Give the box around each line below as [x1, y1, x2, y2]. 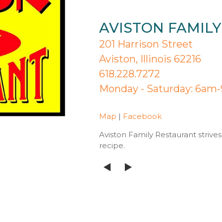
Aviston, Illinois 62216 [99, 53, 201, 65]
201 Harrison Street [99, 38, 193, 50]
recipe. [99, 141, 127, 150]
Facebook [122, 111, 162, 121]
